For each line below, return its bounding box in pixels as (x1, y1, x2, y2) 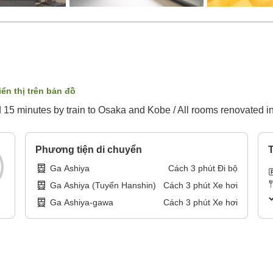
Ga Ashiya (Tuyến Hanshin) (50, 180, 157, 191)
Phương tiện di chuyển (35, 144, 143, 155)
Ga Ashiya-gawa (50, 197, 114, 208)
